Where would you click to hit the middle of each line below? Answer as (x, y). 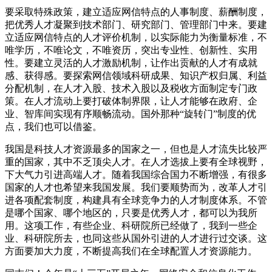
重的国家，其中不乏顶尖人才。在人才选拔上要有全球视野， (136, 161)
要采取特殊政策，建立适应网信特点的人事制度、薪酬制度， (136, 12)
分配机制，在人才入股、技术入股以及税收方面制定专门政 (131, 88)
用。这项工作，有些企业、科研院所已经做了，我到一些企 (131, 225)
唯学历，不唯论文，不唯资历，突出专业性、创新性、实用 (131, 50)
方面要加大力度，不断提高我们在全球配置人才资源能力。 (131, 251)
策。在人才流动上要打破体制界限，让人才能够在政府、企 (131, 101)
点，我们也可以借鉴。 (53, 126)
